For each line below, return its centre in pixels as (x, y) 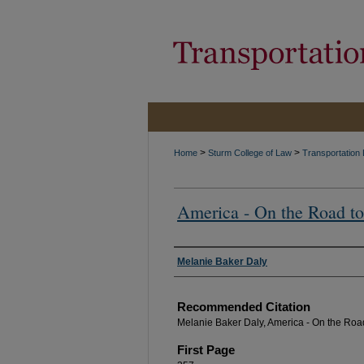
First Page (206, 350)
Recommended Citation (244, 307)
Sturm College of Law (250, 153)
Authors (200, 261)
